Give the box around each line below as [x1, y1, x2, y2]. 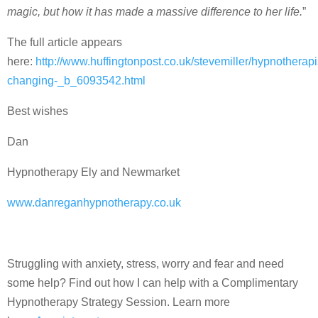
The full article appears [7, 35, 122, 48]
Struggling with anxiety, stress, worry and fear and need [7, 257, 284, 270]
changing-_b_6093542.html [7, 74, 146, 87]
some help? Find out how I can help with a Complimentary [7, 276, 298, 289]
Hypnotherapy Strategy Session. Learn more [7, 295, 230, 308]
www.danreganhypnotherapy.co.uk [7, 196, 181, 209]
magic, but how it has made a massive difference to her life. [7, 5, 302, 18]
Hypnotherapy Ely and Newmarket [7, 165, 180, 178]
